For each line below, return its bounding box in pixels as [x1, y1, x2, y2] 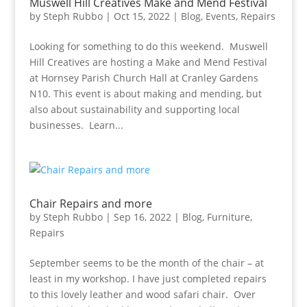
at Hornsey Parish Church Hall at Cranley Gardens [29, 71, 258, 84]
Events [205, 10, 236, 23]
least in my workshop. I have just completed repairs [29, 272, 267, 285]
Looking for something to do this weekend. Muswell [29, 40, 268, 53]
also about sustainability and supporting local [29, 103, 240, 116]
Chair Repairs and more [29, 196, 152, 211]
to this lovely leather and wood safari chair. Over [29, 288, 256, 301]
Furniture [206, 210, 250, 223]
